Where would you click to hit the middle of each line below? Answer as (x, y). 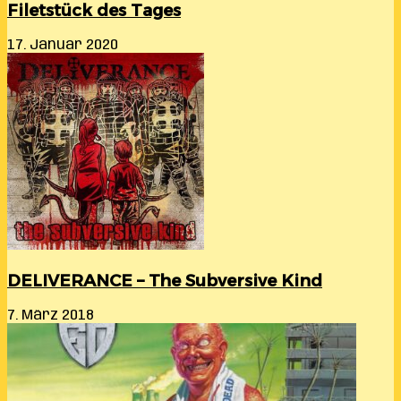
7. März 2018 (51, 315)
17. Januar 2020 (63, 46)
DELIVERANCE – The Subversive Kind (165, 280)
